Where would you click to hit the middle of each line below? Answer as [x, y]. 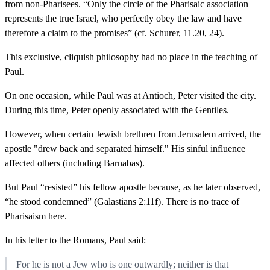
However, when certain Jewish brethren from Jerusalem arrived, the [133, 134]
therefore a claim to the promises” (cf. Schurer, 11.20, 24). [115, 33]
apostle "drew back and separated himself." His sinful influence [125, 148]
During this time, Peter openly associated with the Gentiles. [117, 110]
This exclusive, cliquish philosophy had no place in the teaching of [131, 57]
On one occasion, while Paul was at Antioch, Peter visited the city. [130, 95]
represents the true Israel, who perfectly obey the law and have [123, 18]
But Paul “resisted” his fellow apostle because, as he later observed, [133, 187]
